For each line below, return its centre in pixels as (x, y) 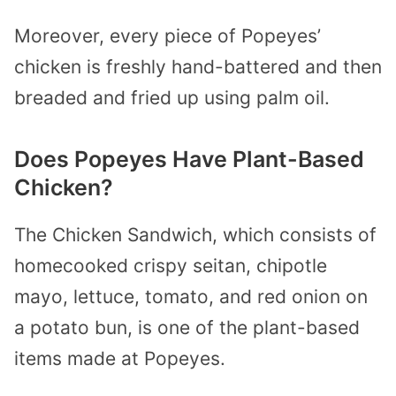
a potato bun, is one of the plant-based (187, 327)
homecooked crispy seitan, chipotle (171, 265)
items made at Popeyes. (120, 358)
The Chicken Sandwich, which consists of (195, 234)
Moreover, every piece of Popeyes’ (168, 35)
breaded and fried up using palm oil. (172, 97)
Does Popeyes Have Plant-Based (189, 159)
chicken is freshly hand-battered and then (198, 66)
